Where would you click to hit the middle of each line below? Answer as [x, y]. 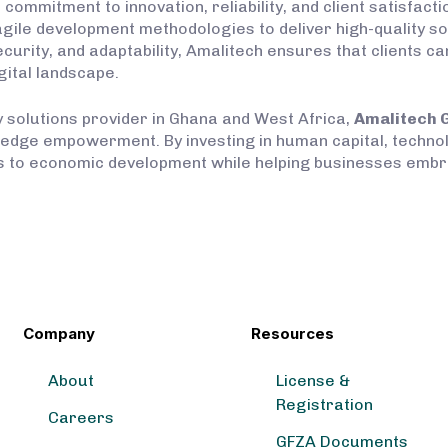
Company [58, 333]
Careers [80, 417]
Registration [324, 404]
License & [312, 380]
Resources [292, 333]
